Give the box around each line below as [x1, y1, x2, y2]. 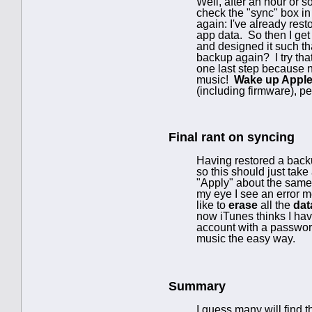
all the [258, 198, 293, 211]
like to [196, 198, 228, 211]
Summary [169, 279, 226, 293]
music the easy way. [196, 232, 295, 244]
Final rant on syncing [169, 130, 295, 144]
